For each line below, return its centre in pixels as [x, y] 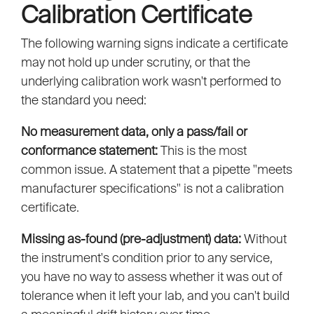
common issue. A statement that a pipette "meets [157, 170]
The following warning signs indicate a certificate [155, 43]
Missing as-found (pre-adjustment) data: [131, 239]
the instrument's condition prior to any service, [147, 258]
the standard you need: [84, 100]
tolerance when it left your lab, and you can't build [155, 296]
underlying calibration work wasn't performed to [151, 81]
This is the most [202, 151]
